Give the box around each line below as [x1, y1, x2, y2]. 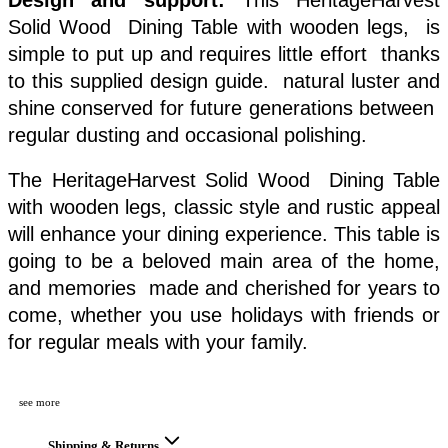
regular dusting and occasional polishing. [8, 123, 373, 146]
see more [19, 395, 60, 408]
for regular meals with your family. [8, 330, 308, 353]
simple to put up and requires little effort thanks [8, 42, 440, 65]
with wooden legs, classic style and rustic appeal [8, 195, 440, 218]
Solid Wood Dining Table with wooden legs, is [8, 15, 440, 38]
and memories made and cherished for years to [8, 276, 440, 299]
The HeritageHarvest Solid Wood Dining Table [8, 168, 440, 191]
